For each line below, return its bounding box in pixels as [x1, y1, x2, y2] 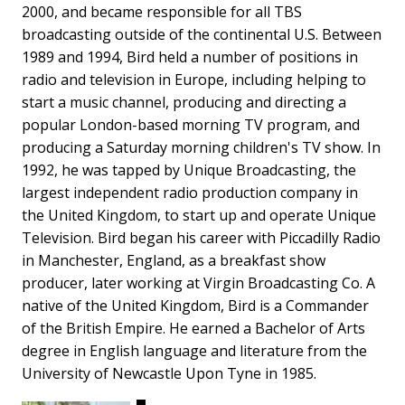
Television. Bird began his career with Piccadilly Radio [22, 227, 381, 248]
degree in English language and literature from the [22, 340, 367, 361]
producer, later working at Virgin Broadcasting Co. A [22, 272, 375, 293]
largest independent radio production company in [22, 182, 358, 202]
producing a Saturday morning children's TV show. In [22, 137, 381, 157]
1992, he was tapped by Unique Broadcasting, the [22, 159, 356, 180]
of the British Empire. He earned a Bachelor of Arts [22, 317, 365, 338]
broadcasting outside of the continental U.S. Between [22, 24, 381, 44]
